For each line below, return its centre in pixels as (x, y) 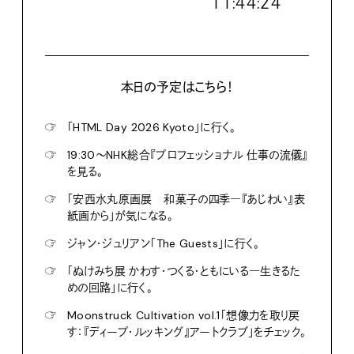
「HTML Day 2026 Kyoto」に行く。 (152, 127)
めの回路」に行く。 (110, 287)
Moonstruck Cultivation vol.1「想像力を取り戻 (184, 315)
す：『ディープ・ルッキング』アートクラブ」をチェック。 (187, 331)
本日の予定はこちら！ (177, 87)
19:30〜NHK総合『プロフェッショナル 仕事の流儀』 (188, 154)
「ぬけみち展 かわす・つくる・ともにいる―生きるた (184, 271)
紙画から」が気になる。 (120, 215)
